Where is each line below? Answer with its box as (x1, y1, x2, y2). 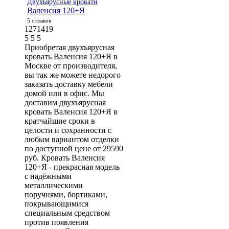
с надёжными (25, 172, 72, 180)
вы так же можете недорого (25, 71, 121, 79)
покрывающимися (25, 199, 88, 208)
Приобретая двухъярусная (25, 43, 114, 52)
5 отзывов (27, 17, 51, 24)
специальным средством (25, 209, 110, 217)
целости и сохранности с (25, 126, 111, 134)
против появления (25, 218, 88, 226)
